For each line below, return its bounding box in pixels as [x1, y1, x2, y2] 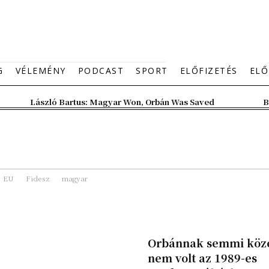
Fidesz [26, 173, 50, 183]
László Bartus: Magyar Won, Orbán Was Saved [30, 96, 214, 107]
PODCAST [77, 65, 124, 76]
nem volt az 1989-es [147, 250, 257, 265]
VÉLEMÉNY [15, 65, 66, 76]
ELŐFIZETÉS [180, 65, 238, 76]
